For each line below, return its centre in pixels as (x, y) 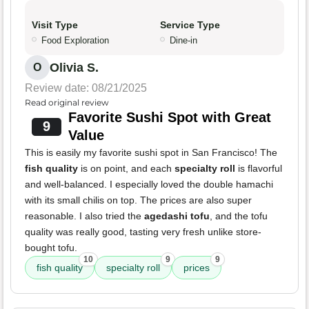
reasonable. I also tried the (84, 216)
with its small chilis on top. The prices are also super (138, 200)
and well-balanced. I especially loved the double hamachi (149, 185)
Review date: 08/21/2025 (86, 88)
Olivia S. (74, 68)
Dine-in (183, 41)
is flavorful (259, 169)
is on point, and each (126, 169)
